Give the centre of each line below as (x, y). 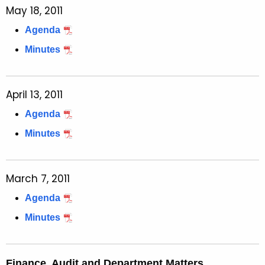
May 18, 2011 (34, 11)
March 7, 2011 (38, 179)
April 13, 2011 (34, 95)
